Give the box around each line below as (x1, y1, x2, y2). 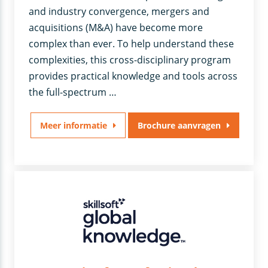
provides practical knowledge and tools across (29, 69, 238, 83)
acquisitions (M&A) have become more (29, 21, 203, 35)
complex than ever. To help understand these (29, 37, 234, 51)
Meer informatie (39, 120, 107, 132)
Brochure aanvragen (137, 120, 221, 132)
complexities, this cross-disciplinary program (29, 53, 232, 67)
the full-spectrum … (29, 86, 117, 99)
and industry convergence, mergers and (29, 5, 210, 19)
